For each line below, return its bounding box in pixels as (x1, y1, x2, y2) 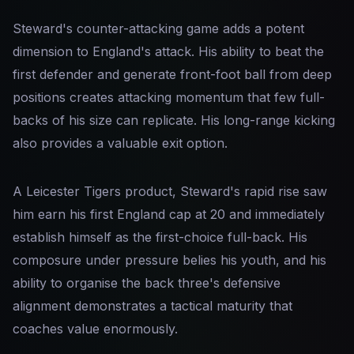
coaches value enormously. (13, 321, 178, 337)
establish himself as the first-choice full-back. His (13, 229, 307, 245)
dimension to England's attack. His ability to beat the (13, 43, 324, 59)
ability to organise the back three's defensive (13, 275, 281, 291)
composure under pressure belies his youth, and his (13, 252, 326, 268)
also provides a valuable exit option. (13, 135, 228, 151)
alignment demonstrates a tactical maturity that (13, 298, 292, 314)
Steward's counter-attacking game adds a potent (13, 21, 304, 36)
